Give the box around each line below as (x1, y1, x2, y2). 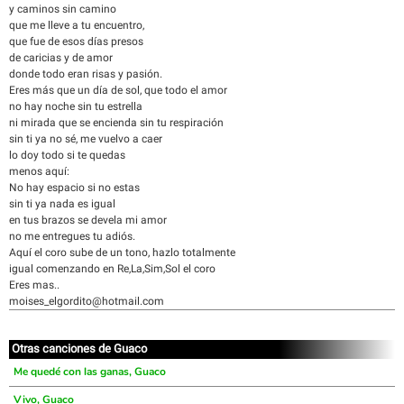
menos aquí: (9, 165, 69, 178)
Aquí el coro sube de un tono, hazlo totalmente (9, 246, 235, 259)
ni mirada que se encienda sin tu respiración (9, 116, 224, 129)
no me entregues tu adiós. (9, 230, 135, 243)
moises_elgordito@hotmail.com (9, 295, 164, 308)
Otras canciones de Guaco (12, 342, 147, 355)
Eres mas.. (9, 279, 60, 291)
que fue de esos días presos (9, 35, 143, 48)
